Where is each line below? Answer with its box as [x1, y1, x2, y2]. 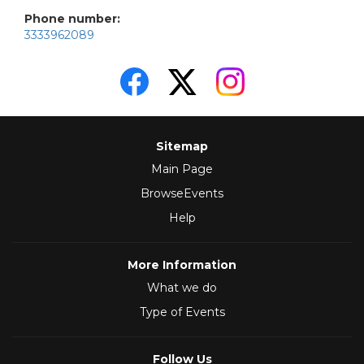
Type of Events [139, 305, 225, 320]
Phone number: [24, 11, 120, 27]
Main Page [151, 162, 213, 177]
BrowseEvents [141, 186, 223, 201]
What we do [147, 280, 217, 296]
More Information [128, 258, 236, 273]
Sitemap [156, 139, 208, 154]
